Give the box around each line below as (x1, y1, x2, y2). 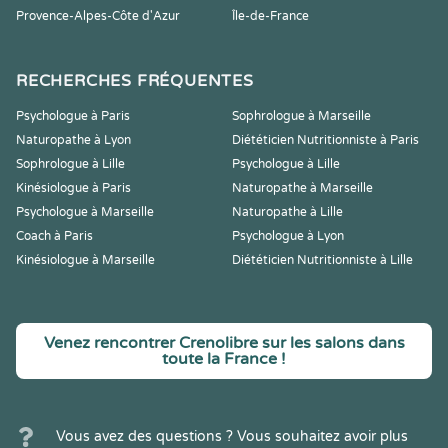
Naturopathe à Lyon (16, 133, 131, 147)
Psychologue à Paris (16, 109, 130, 123)
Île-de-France (232, 9, 309, 23)
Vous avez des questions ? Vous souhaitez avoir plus (56, 428, 408, 445)
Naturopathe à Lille (232, 205, 343, 219)
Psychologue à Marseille (16, 205, 154, 219)
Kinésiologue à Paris (16, 181, 131, 195)
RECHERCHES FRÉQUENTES (16, 71, 254, 91)
